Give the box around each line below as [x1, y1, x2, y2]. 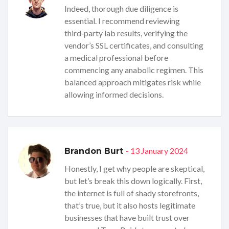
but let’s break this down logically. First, [64, 176, 202, 186]
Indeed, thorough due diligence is [64, 4, 178, 14]
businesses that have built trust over [64, 213, 190, 223]
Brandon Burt [64, 146, 126, 156]
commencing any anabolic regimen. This [64, 65, 203, 75]
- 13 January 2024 [126, 146, 188, 156]
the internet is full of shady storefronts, [64, 188, 199, 198]
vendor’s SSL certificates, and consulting [64, 40, 203, 51]
